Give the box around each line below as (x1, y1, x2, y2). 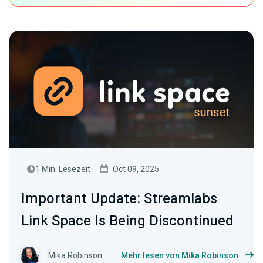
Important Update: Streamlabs (21, 188, 217, 209)
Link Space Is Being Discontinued (21, 211, 234, 231)
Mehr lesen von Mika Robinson (121, 251, 238, 260)
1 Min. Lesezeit (35, 164, 90, 174)
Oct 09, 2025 (113, 164, 159, 174)
